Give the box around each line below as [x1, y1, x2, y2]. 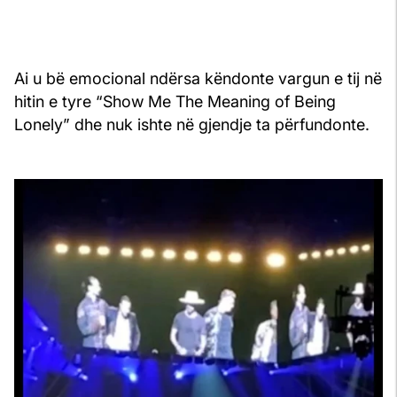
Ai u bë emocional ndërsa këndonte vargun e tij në [14, 68, 382, 88]
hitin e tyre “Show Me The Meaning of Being [14, 91, 336, 111]
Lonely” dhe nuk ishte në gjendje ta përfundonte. [14, 114, 370, 134]
